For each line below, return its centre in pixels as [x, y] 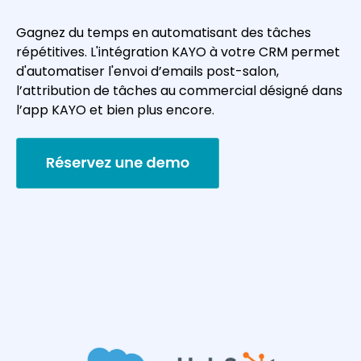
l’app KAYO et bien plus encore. [115, 110]
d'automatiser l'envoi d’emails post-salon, [147, 71]
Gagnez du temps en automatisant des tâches [164, 32]
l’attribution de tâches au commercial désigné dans [179, 90]
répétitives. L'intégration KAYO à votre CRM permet [178, 52]
